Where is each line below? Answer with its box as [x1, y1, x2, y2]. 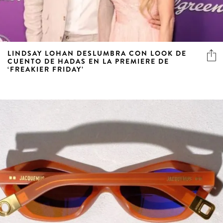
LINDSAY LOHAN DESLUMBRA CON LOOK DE [7, 48, 187, 58]
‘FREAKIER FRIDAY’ [7, 64, 84, 74]
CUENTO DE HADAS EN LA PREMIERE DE [7, 56, 169, 66]
